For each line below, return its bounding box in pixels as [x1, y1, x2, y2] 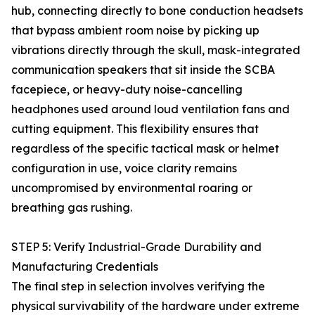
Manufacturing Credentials [11, 259, 158, 274]
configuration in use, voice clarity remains [11, 161, 237, 175]
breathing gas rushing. [11, 200, 132, 214]
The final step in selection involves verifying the [11, 279, 265, 293]
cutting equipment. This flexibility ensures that [11, 122, 259, 136]
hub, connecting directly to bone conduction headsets [11, 4, 303, 18]
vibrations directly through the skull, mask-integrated [11, 43, 300, 57]
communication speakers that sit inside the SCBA [11, 63, 275, 77]
